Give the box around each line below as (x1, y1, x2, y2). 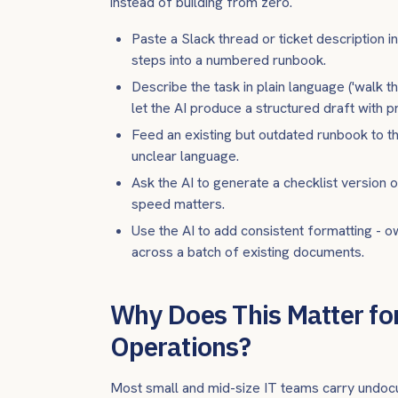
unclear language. (131, 147, 239, 165)
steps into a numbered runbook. (131, 51, 326, 69)
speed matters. (131, 195, 225, 213)
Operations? (110, 329, 251, 363)
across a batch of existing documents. (131, 243, 364, 261)
